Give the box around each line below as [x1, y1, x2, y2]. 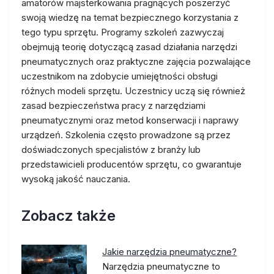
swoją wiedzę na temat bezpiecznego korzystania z [21, 12, 239, 23]
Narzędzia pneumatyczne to [102, 261, 221, 272]
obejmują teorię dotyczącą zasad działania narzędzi [21, 41, 237, 53]
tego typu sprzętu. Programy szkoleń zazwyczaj [21, 26, 224, 38]
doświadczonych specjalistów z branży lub [21, 144, 201, 155]
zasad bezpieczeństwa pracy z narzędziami [21, 100, 206, 111]
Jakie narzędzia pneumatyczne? [102, 246, 237, 257]
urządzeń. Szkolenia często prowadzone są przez [21, 129, 231, 141]
